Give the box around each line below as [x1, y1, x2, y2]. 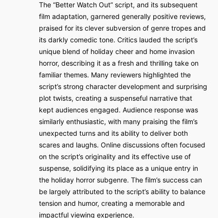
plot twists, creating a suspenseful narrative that [39, 94, 192, 102]
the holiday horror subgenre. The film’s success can [39, 176, 202, 184]
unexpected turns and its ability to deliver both [39, 129, 188, 137]
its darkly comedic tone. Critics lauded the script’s [39, 36, 198, 44]
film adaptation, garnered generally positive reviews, [39, 12, 206, 20]
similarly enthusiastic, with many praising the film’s [39, 117, 198, 126]
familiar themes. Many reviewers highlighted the [39, 71, 191, 79]
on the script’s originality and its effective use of [39, 152, 191, 161]
